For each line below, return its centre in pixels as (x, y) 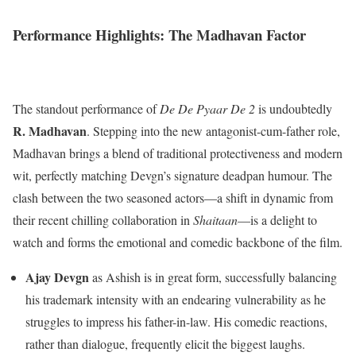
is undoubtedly (294, 108)
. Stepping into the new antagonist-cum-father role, (213, 130)
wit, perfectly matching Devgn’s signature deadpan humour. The (172, 175)
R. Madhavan (50, 130)
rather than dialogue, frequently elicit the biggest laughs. (165, 343)
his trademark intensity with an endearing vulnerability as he (176, 299)
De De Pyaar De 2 (207, 108)
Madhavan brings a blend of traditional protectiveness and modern (178, 153)
